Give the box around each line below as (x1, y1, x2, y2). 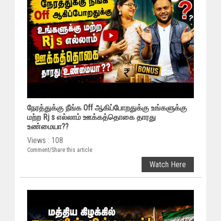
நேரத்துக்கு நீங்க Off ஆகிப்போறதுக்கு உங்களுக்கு (27, 103, 187, 113)
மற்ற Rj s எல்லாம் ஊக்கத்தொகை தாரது (27, 112, 156, 122)
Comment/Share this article (27, 147, 92, 154)
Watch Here (149, 160, 186, 170)
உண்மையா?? (27, 122, 69, 132)
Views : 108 (27, 136, 63, 146)
